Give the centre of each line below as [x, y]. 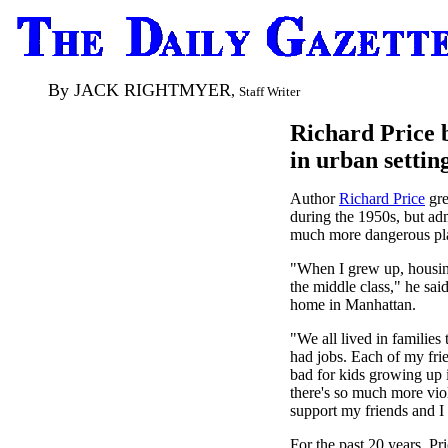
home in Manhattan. [353, 304]
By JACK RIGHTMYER [139, 90]
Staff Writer [269, 91]
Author [314, 198]
